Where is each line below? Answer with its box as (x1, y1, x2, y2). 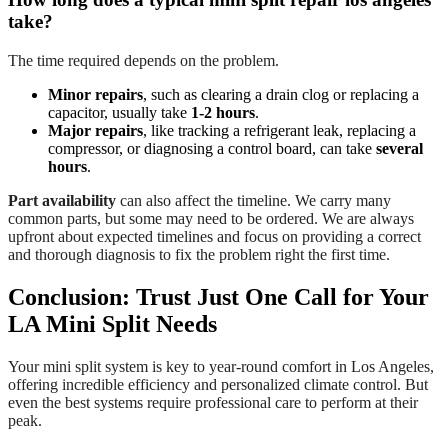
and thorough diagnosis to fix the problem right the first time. (8, 246, 390, 264)
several (376, 140, 423, 158)
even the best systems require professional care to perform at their (8, 393, 418, 411)
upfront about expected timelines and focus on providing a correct (8, 228, 421, 246)
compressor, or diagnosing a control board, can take (48, 140, 376, 158)
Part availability (8, 192, 116, 210)
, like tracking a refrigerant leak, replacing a (143, 122, 416, 140)
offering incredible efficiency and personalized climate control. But (8, 375, 428, 393)
